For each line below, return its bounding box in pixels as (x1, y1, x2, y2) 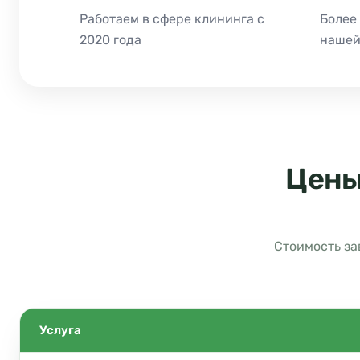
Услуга (39, 322, 81, 337)
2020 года (80, 31, 141, 47)
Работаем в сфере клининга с (80, 10, 264, 27)
